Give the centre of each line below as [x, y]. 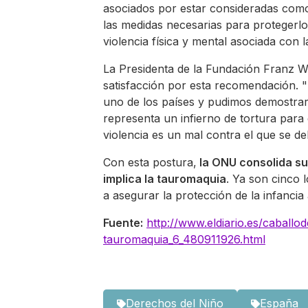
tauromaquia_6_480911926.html [184, 240]
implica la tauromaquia [165, 179]
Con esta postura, [150, 163]
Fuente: [123, 223]
